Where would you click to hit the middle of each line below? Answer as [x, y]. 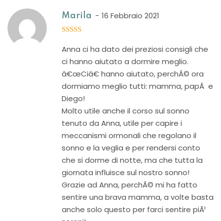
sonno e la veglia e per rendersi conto [131, 148]
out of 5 [79, 40]
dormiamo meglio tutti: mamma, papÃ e [137, 86]
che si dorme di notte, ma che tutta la [132, 160]
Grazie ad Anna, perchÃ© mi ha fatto [129, 185]
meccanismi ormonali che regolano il [129, 135]
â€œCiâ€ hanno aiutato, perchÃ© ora [133, 74]
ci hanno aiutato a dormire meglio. [125, 61]
